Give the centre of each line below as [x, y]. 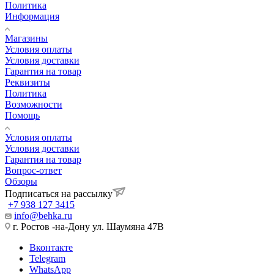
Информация [32, 16]
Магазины [26, 38]
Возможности [34, 104]
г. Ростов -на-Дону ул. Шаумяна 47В [87, 226]
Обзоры [21, 181]
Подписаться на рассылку [59, 193]
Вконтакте [51, 247]
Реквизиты [28, 82]
